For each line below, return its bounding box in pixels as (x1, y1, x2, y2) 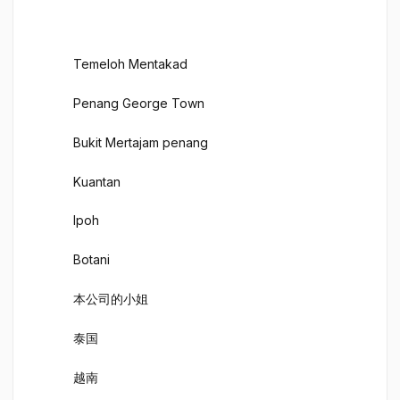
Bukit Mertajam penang (73, 134, 208, 150)
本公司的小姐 (73, 291, 148, 307)
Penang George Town (73, 96, 204, 111)
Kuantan (73, 173, 121, 189)
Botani (73, 252, 110, 268)
